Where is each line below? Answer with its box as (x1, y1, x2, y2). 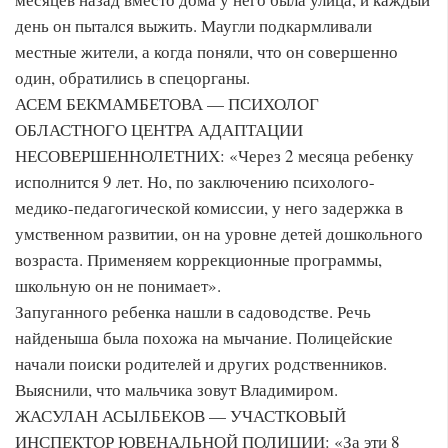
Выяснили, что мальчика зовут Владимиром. (15, 378, 338, 401)
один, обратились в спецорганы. (15, 66, 250, 89)
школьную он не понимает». (15, 274, 221, 297)
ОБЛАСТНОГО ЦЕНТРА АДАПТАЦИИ (15, 118, 303, 141)
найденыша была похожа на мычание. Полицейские (15, 326, 393, 349)
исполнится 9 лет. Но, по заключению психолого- (15, 170, 375, 193)
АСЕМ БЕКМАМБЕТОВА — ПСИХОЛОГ (15, 92, 319, 115)
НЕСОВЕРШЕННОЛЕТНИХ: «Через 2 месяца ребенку (15, 144, 414, 167)
